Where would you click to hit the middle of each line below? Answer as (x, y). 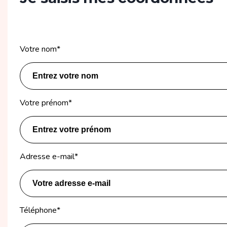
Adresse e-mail (47, 156)
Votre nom (38, 49)
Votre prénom (44, 103)
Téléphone (38, 210)
